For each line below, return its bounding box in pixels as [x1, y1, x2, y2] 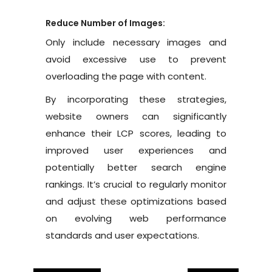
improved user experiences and [46, 143, 226, 157]
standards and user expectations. [46, 228, 199, 242]
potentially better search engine [46, 160, 226, 174]
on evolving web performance [46, 211, 226, 225]
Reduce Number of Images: [46, 16, 165, 29]
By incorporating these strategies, [46, 92, 226, 106]
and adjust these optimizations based [46, 194, 226, 208]
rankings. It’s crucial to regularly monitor [46, 177, 226, 191]
